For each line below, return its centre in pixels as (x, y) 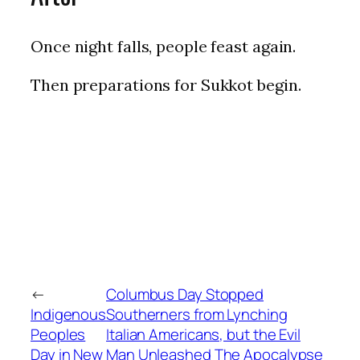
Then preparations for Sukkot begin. (166, 85)
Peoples (58, 335)
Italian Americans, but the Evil (203, 335)
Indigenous (69, 315)
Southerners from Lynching (197, 315)
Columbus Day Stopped (185, 295)
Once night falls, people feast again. (164, 47)
